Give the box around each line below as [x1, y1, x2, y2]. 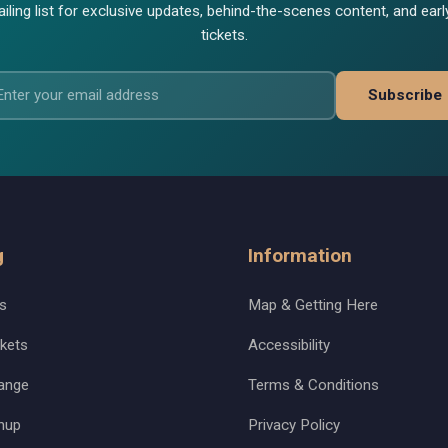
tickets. [200, 25, 248, 44]
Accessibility [248, 336, 330, 355]
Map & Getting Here [248, 296, 378, 315]
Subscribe [368, 86, 442, 105]
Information [248, 244, 352, 268]
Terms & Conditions [248, 375, 379, 394]
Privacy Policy [248, 415, 340, 434]
